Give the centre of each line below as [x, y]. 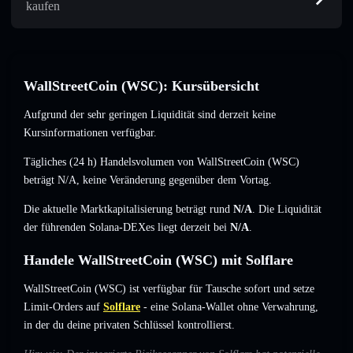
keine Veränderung [124, 180]
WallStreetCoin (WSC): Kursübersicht [141, 86]
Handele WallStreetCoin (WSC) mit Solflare [158, 260]
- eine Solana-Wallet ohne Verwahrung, [229, 307]
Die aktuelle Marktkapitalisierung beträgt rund [128, 210]
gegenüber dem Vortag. [219, 180]
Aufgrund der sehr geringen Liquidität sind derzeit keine [150, 115]
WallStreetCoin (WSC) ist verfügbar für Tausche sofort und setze [169, 289]
